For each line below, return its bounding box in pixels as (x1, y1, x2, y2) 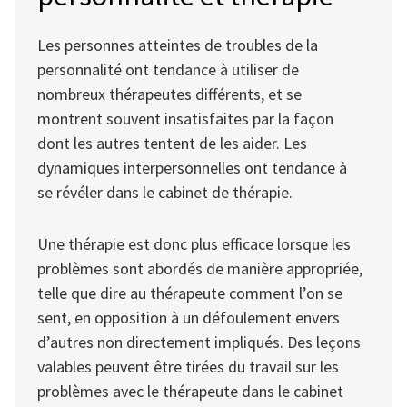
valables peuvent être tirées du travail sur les (37, 356, 339, 378)
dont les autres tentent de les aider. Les (37, 132, 307, 154)
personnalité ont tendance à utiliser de (37, 58, 299, 80)
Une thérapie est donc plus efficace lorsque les (37, 233, 351, 255)
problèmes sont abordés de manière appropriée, (37, 258, 362, 280)
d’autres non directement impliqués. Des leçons (37, 332, 361, 353)
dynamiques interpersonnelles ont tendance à (37, 156, 347, 178)
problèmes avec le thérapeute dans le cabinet (37, 381, 343, 402)
